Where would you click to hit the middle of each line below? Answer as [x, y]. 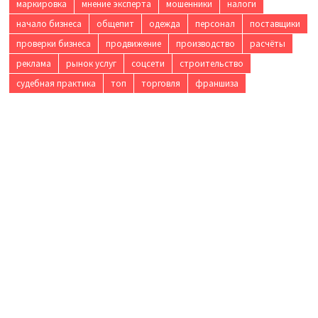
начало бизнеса [49, 24]
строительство [211, 64]
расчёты [267, 44]
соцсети [148, 64]
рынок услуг [91, 64]
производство [205, 44]
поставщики [275, 24]
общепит [115, 24]
